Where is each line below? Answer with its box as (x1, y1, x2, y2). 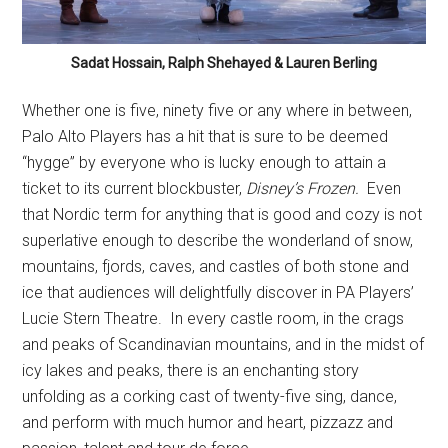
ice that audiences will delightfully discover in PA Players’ (22, 282, 415, 302)
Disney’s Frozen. (246, 178, 360, 198)
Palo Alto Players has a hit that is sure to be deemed (22, 126, 389, 146)
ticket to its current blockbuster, (22, 178, 247, 198)
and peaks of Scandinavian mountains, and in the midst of (22, 334, 425, 354)
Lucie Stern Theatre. (22, 308, 163, 328)
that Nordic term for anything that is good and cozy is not (22, 204, 423, 224)
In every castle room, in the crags (170, 308, 405, 328)
